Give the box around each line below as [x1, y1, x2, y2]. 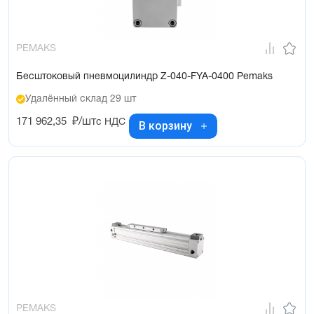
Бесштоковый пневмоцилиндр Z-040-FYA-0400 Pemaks [16, 71, 273, 81]
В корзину [139, 119, 192, 133]
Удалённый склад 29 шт [25, 94, 136, 104]
